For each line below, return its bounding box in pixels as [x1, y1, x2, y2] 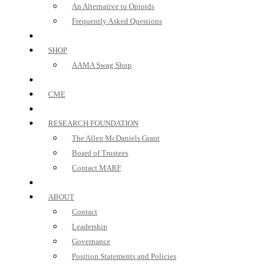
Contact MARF [72, 163, 121, 172]
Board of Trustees [72, 148, 128, 157]
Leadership [72, 222, 107, 231]
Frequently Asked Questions [72, 17, 162, 26]
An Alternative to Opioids [72, 2, 154, 11]
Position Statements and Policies [72, 252, 176, 261]
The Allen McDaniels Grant [72, 134, 160, 142]
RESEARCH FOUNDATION [48, 119, 138, 128]
